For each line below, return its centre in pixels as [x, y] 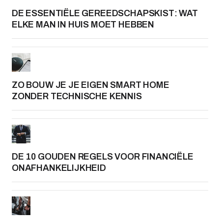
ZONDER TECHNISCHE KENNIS [77, 96]
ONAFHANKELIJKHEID [59, 168]
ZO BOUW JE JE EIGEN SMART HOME [91, 85]
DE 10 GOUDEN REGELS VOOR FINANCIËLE [103, 157]
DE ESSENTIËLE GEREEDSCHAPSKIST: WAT [105, 13]
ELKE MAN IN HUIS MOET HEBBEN [83, 25]
